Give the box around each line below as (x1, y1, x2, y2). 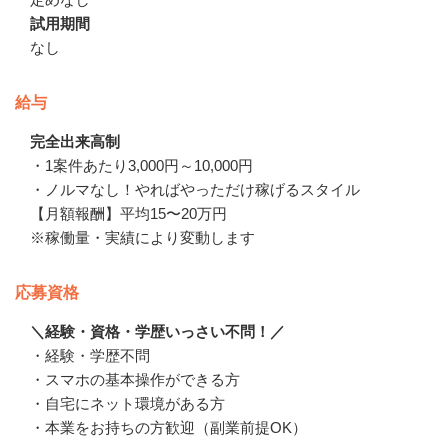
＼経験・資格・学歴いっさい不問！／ (30, 322, 285, 340)
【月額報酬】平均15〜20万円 (30, 204, 227, 222)
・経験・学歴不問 (30, 346, 150, 364)
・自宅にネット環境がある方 (30, 394, 225, 412)
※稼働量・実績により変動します (30, 228, 255, 246)
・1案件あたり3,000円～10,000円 (30, 156, 253, 174)
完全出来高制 (30, 132, 120, 150)
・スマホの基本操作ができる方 (30, 370, 240, 388)
